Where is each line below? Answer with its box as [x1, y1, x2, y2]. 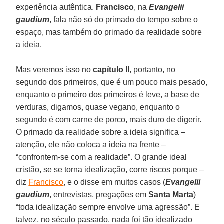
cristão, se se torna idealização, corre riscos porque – [16, 165, 204, 174]
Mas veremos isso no [16, 65, 93, 74]
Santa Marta [148, 190, 194, 199]
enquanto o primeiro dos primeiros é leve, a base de [16, 90, 200, 99]
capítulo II [93, 65, 130, 74]
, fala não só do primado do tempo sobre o [49, 15, 198, 24]
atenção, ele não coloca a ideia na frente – [16, 140, 166, 149]
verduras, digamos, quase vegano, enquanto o [16, 102, 180, 111]
